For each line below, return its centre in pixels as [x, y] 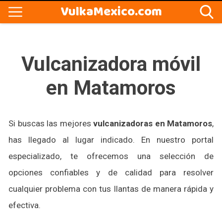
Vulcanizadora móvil [111, 64]
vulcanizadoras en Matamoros [153, 123]
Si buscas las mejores [51, 123]
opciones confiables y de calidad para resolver [111, 172]
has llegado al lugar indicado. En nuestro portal [111, 140]
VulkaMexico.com [111, 12]
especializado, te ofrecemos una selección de [111, 156]
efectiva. [25, 205]
